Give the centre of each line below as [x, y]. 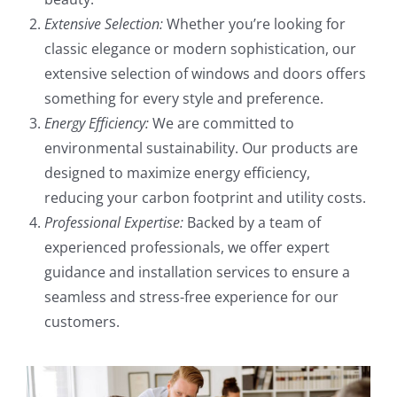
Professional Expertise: [114, 223]
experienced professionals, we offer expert [187, 248]
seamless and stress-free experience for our [191, 297]
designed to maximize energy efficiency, [177, 173]
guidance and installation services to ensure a [197, 272]
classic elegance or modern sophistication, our [200, 49]
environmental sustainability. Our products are [201, 148]
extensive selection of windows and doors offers [205, 74]
